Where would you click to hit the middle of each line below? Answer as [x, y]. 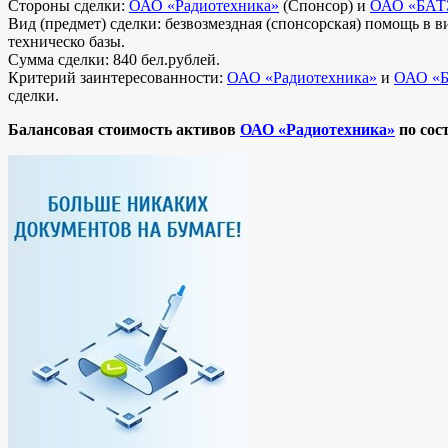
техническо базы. [66, 41]
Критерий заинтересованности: [117, 77]
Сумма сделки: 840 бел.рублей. [114, 59]
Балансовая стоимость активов [124, 129]
